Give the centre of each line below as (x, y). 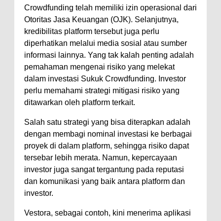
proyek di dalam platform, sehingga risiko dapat (107, 146)
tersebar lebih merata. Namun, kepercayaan (101, 157)
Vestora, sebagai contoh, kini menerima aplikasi (108, 213)
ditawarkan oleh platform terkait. (80, 102)
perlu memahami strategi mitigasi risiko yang (102, 90)
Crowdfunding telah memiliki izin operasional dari (110, 7)
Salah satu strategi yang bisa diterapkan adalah (107, 122)
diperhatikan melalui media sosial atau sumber (106, 43)
